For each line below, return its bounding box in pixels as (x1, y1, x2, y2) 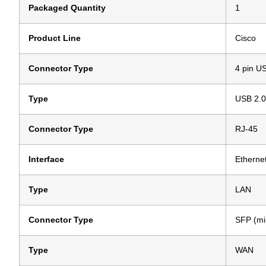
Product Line (28, 34, 81, 43)
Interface (28, 155, 64, 164)
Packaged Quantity (28, 4, 106, 13)
